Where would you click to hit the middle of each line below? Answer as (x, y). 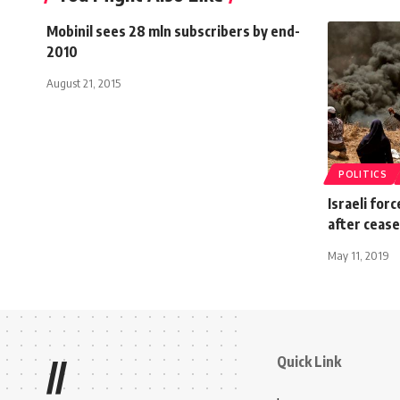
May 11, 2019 (358, 255)
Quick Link (309, 361)
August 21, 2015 (83, 83)
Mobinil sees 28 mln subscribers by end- (173, 31)
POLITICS (363, 174)
